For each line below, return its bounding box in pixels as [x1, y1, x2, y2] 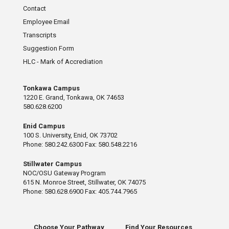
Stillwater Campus [22, 159, 82, 168]
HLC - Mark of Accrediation [22, 57, 103, 65]
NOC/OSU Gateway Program [22, 169, 106, 177]
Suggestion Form [22, 44, 74, 52]
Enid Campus [22, 122, 65, 130]
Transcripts [22, 31, 56, 39]
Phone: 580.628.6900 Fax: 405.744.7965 [22, 187, 137, 195]
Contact [22, 4, 46, 12]
